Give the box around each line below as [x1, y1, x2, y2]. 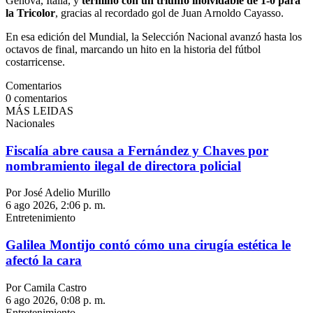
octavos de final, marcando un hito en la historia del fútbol [6, 43, 261, 55]
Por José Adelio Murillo [6, 187, 110, 199]
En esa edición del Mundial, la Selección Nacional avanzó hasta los [6, 30, 302, 43]
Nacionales [6, 117, 54, 129]
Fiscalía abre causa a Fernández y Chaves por [6, 143, 268, 158]
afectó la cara [6, 252, 82, 268]
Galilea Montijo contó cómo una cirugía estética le [6, 237, 291, 252]
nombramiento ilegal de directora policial [6, 158, 241, 173]
